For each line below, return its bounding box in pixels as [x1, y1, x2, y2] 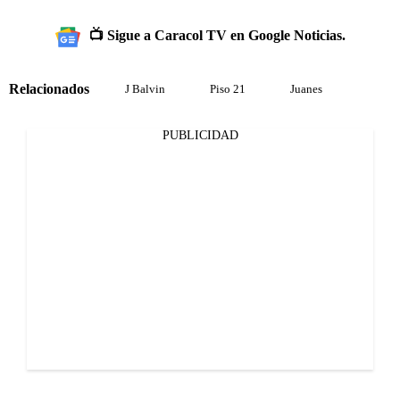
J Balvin [125, 82, 165, 96]
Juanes [290, 82, 322, 96]
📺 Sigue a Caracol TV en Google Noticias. [88, 28, 346, 44]
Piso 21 [210, 82, 246, 96]
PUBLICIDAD [162, 129, 238, 143]
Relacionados [9, 80, 89, 96]
